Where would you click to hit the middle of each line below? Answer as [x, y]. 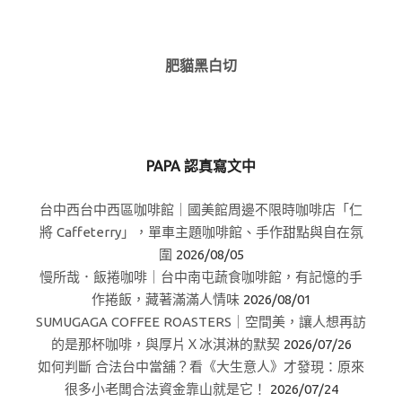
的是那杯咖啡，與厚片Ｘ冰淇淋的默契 [165, 344]
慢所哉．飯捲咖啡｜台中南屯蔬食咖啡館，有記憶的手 [201, 276]
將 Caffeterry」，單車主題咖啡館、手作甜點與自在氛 [201, 232]
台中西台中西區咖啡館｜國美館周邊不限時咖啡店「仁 [201, 209]
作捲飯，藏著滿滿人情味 [165, 299]
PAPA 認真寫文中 [201, 166]
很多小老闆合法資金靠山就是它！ [165, 389]
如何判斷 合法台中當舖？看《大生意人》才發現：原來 [201, 366]
